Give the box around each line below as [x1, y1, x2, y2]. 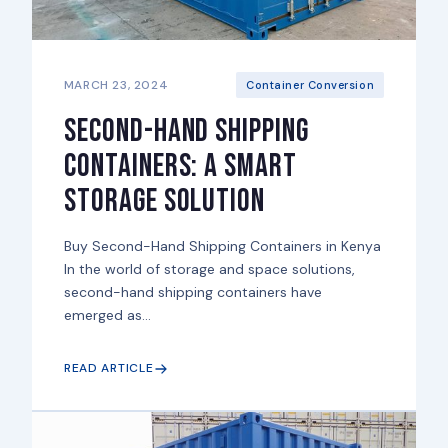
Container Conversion [246, 78, 375, 93]
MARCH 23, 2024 [63, 76, 169, 93]
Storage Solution [63, 182, 266, 222]
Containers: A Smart [63, 147, 298, 187]
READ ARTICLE [63, 360, 154, 377]
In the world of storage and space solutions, [63, 260, 355, 279]
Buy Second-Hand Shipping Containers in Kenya [63, 237, 381, 256]
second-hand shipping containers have [63, 283, 322, 302]
